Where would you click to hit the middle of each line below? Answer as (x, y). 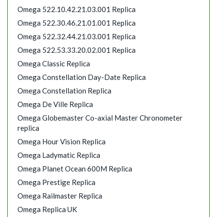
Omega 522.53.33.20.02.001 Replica (77, 50)
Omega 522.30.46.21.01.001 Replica (77, 23)
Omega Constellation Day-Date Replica (82, 77)
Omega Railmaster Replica (60, 196)
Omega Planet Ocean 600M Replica (75, 169)
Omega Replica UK (47, 209)
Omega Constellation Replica (64, 91)
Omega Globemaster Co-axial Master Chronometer (100, 118)
